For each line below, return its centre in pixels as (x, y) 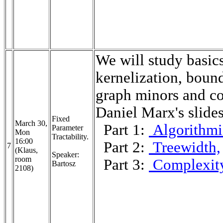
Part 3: (122, 165)
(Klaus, (26, 150)
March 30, (31, 123)
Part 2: (122, 147)
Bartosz (64, 163)
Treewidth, (185, 147)
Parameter (67, 127)
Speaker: (65, 154)
